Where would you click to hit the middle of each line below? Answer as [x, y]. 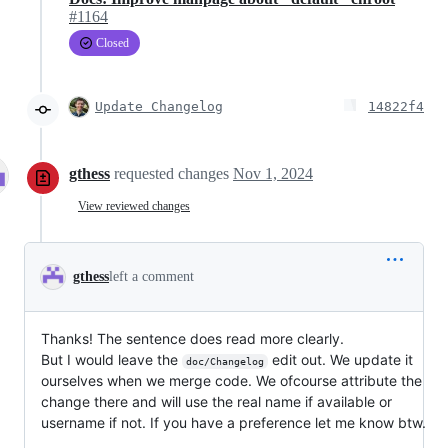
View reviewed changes [134, 205]
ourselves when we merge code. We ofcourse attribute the [231, 381]
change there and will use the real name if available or [216, 402]
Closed [112, 43]
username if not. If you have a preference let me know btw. [233, 423]
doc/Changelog [224, 362]
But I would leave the [111, 360]
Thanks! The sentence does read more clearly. [192, 339]
